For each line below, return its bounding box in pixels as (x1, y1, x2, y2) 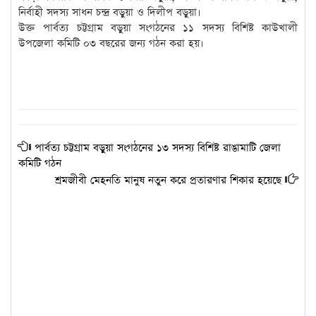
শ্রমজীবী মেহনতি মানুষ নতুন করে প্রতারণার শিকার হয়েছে (55, 173, 281, 188)
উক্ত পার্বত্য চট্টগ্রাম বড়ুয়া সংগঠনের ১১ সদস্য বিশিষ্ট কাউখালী (18, 20, 298, 36)
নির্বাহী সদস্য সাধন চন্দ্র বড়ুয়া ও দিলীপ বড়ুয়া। (18, 5, 201, 20)
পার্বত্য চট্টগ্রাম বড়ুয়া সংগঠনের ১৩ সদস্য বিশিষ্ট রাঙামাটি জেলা (35, 140, 281, 156)
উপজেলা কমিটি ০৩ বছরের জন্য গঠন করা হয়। (18, 36, 204, 51)
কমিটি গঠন (18, 156, 61, 171)
